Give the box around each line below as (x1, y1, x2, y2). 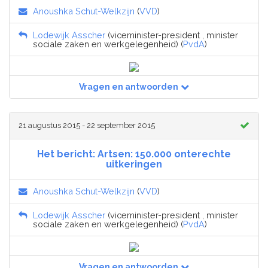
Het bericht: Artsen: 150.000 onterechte (37, 148, 231, 160)
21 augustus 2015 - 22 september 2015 (19, 120, 155, 130)
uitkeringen (106, 158, 162, 170)
